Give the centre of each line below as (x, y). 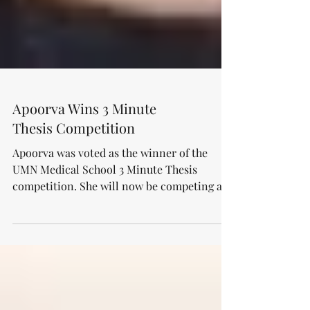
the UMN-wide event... (68, 234)
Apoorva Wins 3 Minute (84, 139)
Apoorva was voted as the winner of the (110, 184)
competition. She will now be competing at (119, 217)
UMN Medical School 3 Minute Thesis (105, 200)
